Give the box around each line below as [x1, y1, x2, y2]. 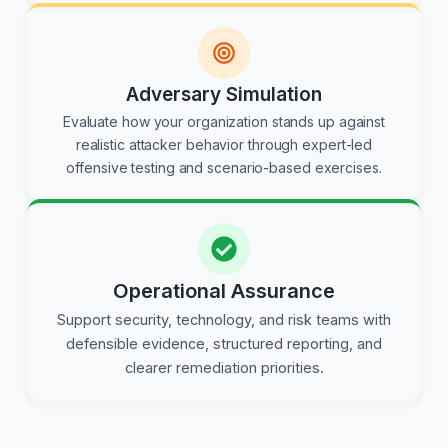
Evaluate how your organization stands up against [62, 113, 386, 131]
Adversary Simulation [126, 83, 322, 107]
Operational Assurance [113, 279, 335, 304]
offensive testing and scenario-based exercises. [66, 159, 382, 177]
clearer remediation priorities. [124, 359, 324, 378]
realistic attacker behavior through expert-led [75, 136, 373, 154]
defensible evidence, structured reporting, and [66, 335, 382, 354]
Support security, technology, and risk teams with [57, 311, 391, 330]
